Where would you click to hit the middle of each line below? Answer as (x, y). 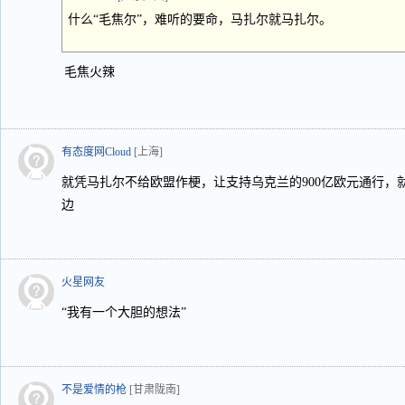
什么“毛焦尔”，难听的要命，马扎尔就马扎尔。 (200, 19)
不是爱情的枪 (94, 390)
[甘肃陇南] (155, 390)
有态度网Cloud (96, 152)
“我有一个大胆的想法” (124, 312)
